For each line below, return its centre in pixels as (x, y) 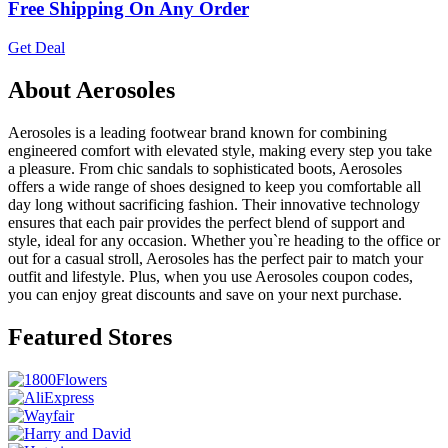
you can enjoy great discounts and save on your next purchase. (205, 294)
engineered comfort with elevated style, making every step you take (220, 150)
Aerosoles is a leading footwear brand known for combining (197, 132)
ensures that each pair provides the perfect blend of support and (206, 222)
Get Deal (36, 48)
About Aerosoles (91, 90)
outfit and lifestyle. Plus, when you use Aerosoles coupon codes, (210, 276)
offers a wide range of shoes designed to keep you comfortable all (214, 186)
